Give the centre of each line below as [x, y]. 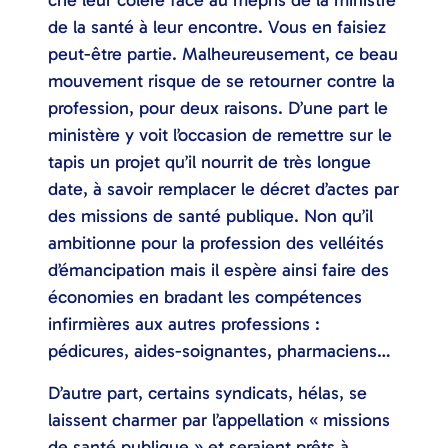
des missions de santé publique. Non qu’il [210, 216]
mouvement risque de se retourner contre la [221, 81]
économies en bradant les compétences [205, 297]
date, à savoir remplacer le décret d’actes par [223, 189]
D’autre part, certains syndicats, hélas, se [207, 392]
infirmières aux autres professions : [184, 324]
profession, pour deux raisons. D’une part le [218, 108]
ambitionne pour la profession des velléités [216, 243]
